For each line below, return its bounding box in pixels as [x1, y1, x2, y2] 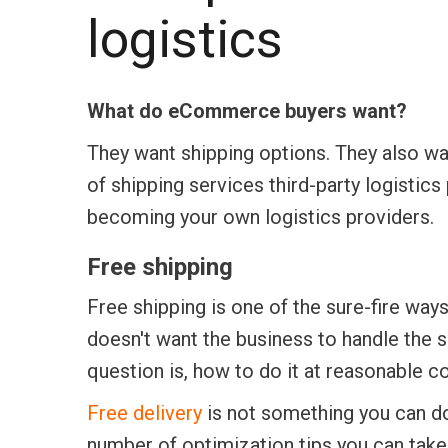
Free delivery [87, 401, 202, 426]
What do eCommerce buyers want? [87, 99, 407, 124]
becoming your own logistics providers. [87, 205, 434, 230]
